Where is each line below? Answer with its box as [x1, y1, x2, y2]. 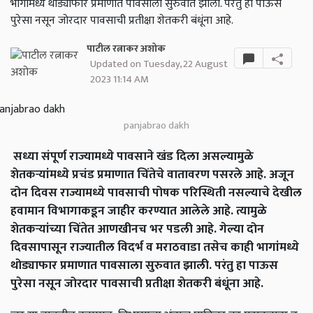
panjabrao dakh [124, 117, 189, 135]
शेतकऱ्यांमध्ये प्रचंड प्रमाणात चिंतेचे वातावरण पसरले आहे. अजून [10, 164, 294, 185]
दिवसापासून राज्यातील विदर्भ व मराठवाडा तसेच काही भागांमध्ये [10, 237, 299, 258]
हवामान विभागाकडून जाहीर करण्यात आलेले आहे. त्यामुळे [10, 201, 267, 221]
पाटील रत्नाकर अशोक [86, 41, 166, 58]
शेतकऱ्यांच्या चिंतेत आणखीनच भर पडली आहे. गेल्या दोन [10, 219, 264, 240]
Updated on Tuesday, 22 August [89, 55, 228, 73]
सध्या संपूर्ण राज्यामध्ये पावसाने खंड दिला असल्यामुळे [10, 146, 254, 167]
